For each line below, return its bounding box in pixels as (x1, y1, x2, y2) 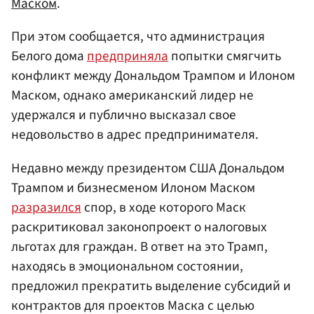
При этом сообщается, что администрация (11, 27, 265, 47)
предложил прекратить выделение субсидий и (11, 275, 291, 296)
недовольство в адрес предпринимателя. (11, 125, 259, 145)
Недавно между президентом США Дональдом (11, 158, 285, 178)
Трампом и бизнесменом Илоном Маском (11, 177, 255, 198)
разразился (11, 197, 81, 217)
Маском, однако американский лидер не (11, 86, 254, 106)
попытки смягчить (168, 46, 281, 67)
